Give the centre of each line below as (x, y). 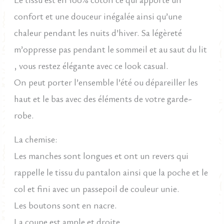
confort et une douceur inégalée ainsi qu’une (98, 16)
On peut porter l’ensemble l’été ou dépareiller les (106, 82)
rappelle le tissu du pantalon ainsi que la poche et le (111, 172)
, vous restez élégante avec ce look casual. (91, 65)
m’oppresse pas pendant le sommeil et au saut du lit (111, 49)
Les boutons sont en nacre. (65, 205)
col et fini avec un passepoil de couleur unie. (97, 189)
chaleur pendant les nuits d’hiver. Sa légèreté (98, 32)
